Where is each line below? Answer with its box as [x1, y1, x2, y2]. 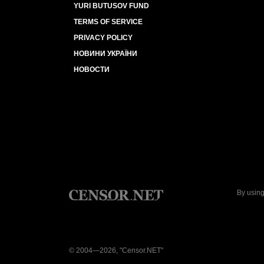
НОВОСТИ [74, 65, 110, 74]
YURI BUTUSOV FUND [74, 2, 149, 10]
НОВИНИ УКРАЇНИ [74, 49, 137, 58]
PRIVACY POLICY [74, 34, 133, 42]
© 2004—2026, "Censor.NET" [69, 246, 163, 255]
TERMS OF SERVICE [74, 18, 143, 26]
